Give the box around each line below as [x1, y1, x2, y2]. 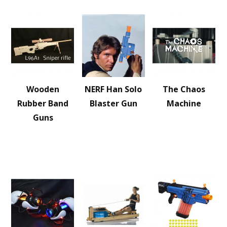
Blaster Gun [89, 98, 137, 109]
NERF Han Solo [85, 84, 142, 95]
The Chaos [163, 84, 206, 95]
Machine [167, 98, 202, 109]
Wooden [26, 84, 60, 95]
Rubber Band [17, 98, 69, 109]
